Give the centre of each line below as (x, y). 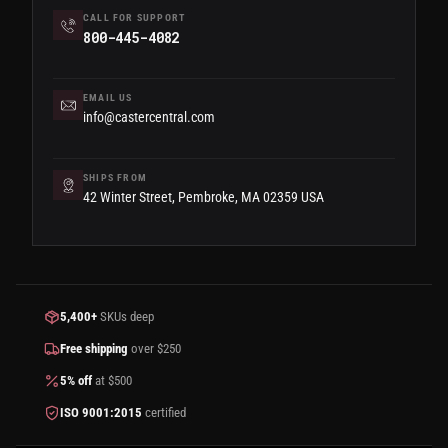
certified (164, 413)
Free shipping (94, 349)
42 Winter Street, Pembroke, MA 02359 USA (203, 197)
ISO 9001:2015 (101, 413)
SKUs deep (125, 317)
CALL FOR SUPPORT (134, 18)
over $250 (154, 349)
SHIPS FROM (115, 178)
